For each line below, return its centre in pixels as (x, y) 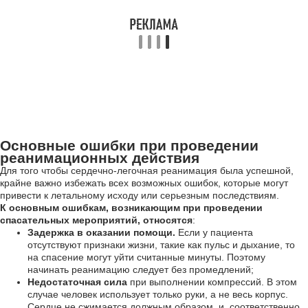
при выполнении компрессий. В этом (212, 282)
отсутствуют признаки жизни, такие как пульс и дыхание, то (161, 245)
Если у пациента (214, 232)
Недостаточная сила (77, 282)
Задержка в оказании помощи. (101, 232)
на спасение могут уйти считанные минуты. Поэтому (146, 257)
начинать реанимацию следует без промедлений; (141, 269)
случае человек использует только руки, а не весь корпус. (158, 294)
